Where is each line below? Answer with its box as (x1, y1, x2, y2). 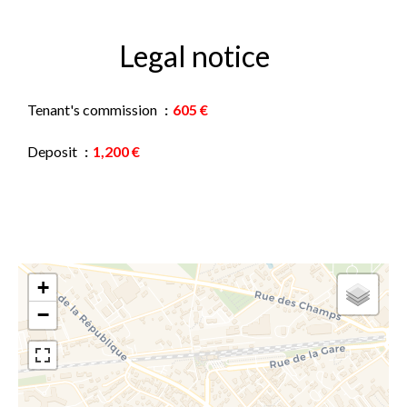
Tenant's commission (27, 101, 160, 118)
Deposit (27, 143, 80, 160)
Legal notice (119, 38, 270, 74)
